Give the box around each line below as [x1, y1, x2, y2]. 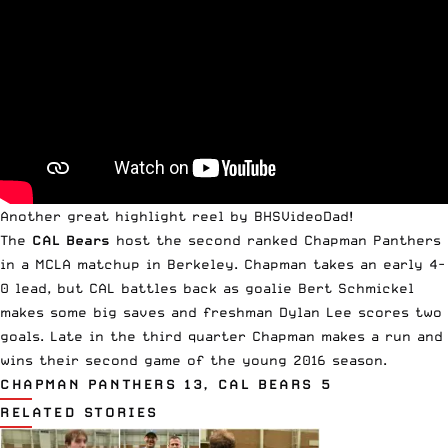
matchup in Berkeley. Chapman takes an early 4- [71, 255, 445, 272]
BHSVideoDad [254, 207, 349, 224]
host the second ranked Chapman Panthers [110, 231, 441, 248]
